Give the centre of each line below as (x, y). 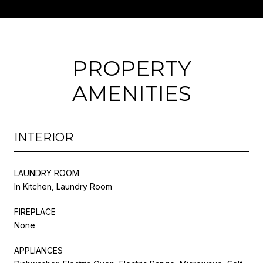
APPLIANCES (38, 250)
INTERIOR (44, 137)
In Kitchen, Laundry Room (63, 186)
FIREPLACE (35, 211)
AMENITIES (131, 93)
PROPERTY (131, 68)
